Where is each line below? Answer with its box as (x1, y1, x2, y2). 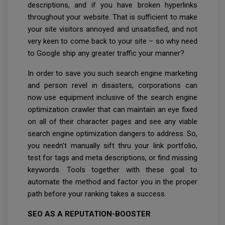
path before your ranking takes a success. (28, 189, 168, 199)
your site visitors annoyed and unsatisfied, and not (28, 25, 197, 34)
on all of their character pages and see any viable (28, 117, 197, 127)
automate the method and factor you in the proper (28, 177, 197, 187)
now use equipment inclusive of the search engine (28, 93, 197, 102)
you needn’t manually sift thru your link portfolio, (28, 141, 197, 151)
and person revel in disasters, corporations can (28, 81, 197, 90)
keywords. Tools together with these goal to (28, 165, 197, 175)
